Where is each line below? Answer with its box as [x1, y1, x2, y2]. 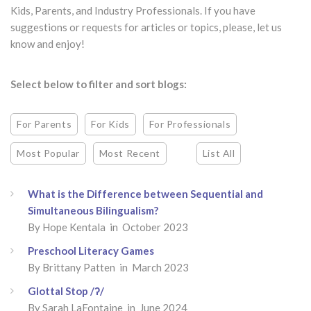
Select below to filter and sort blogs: [10, 78, 187, 90]
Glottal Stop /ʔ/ [28, 285, 104, 297]
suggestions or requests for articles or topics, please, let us [10, 21, 282, 33]
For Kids [91, 118, 130, 130]
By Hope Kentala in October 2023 [28, 221, 188, 233]
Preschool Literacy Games [28, 244, 154, 257]
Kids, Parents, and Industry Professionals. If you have [10, 4, 255, 17]
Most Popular [17, 147, 80, 159]
